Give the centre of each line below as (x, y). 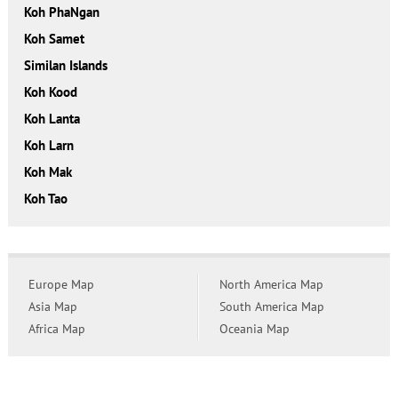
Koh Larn (48, 146)
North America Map (271, 285)
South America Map (271, 307)
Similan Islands (65, 66)
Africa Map (56, 329)
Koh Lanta (52, 119)
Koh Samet (54, 39)
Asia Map (52, 307)
